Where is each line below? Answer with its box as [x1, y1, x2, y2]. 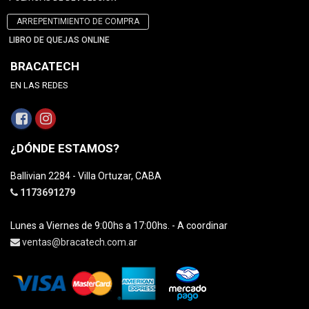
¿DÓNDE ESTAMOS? [10, 141, 119, 156]
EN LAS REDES [10, 80, 68, 91]
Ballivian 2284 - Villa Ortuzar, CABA [10, 170, 161, 182]
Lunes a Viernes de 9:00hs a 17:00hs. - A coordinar [10, 220, 228, 232]
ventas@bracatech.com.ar [22, 237, 137, 248]
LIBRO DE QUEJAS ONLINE [9, 35, 110, 46]
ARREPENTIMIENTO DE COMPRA [17, 17, 139, 27]
